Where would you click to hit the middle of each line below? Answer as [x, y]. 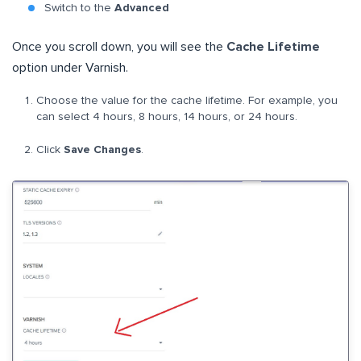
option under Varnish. [70, 67]
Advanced [142, 8]
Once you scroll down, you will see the [119, 46]
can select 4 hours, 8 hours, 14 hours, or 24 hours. [167, 116]
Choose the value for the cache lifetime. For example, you [187, 100]
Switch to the [79, 8]
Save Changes [102, 149]
